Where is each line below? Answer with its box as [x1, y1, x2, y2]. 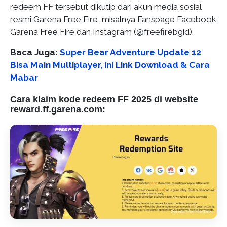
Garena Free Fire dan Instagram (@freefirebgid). [10, 26, 194, 37]
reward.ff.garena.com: [10, 104, 105, 115]
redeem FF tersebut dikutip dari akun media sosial [10, 1, 201, 12]
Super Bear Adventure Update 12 [60, 47, 201, 57]
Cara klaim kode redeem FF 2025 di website [10, 94, 198, 104]
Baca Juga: [10, 47, 60, 57]
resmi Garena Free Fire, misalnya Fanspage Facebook [10, 14, 216, 24]
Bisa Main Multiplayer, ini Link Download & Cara [10, 59, 210, 70]
